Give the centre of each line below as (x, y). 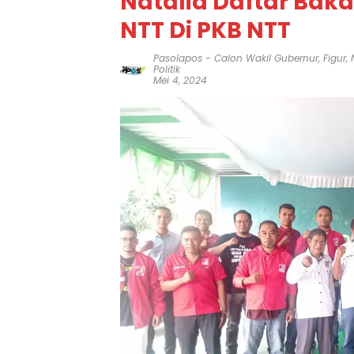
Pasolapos (178, 58)
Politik (167, 69)
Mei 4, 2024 (180, 80)
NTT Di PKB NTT (205, 30)
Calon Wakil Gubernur (266, 58)
